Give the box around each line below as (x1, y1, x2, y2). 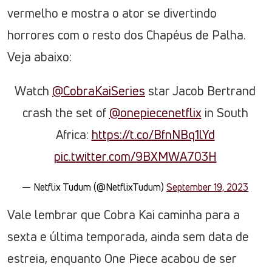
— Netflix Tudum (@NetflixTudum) (22, 180, 166, 194)
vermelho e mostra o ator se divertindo (7, 5, 217, 22)
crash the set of (22, 104, 109, 121)
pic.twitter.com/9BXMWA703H (53, 148, 217, 165)
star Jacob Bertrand (145, 83, 256, 100)
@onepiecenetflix (109, 104, 202, 121)
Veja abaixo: (7, 49, 72, 66)
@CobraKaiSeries (52, 83, 145, 100)
